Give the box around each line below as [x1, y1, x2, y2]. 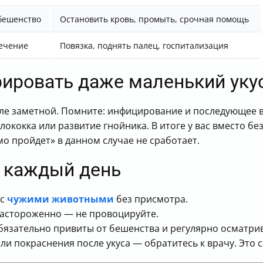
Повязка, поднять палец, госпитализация [60, 40, 228, 51]
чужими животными [7, 193, 114, 205]
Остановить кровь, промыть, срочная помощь [60, 14, 249, 25]
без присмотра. [114, 193, 188, 205]
